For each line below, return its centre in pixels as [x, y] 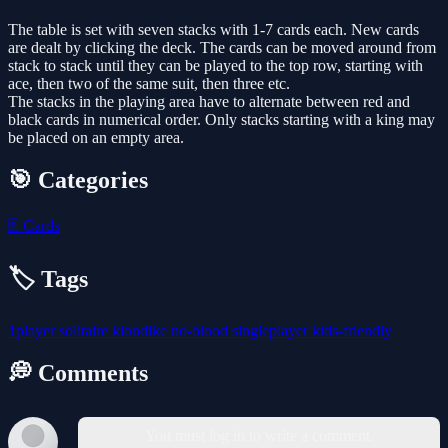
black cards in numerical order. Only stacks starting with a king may [221, 120]
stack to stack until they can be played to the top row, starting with [215, 66]
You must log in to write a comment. [259, 435]
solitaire [85, 330]
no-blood [201, 330]
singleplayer [272, 330]
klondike [141, 330]
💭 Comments [78, 372]
